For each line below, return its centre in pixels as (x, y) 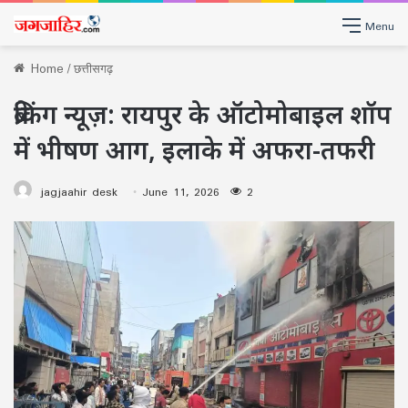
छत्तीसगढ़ (93, 68)
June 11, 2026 (181, 192)
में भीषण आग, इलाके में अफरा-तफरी (194, 149)
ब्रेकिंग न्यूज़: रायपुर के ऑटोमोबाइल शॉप (203, 114)
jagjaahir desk (79, 192)
